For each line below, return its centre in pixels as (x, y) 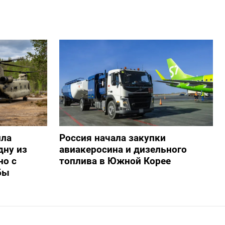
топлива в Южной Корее (115, 161)
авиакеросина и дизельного (123, 150)
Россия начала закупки (112, 138)
